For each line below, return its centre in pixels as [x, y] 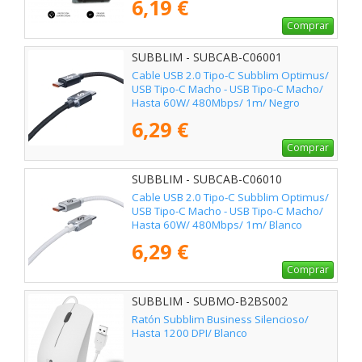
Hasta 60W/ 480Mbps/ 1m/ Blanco [217, 225]
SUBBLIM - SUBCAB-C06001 [207, 57]
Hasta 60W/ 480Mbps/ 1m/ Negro [216, 103]
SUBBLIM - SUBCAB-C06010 [207, 179]
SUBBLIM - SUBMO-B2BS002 [210, 301]
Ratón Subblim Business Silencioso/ [220, 320]
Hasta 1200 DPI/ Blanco [189, 333]
